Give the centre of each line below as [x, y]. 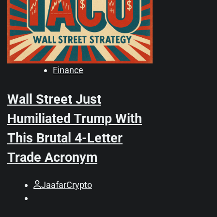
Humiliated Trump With [75, 119]
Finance [68, 70]
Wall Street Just [54, 100]
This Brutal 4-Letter [65, 138]
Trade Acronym [52, 158]
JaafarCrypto [67, 185]
